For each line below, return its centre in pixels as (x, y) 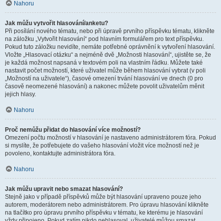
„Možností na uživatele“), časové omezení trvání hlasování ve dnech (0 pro (104, 78)
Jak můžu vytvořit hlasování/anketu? (56, 23)
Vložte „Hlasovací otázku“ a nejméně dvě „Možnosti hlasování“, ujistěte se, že (108, 55)
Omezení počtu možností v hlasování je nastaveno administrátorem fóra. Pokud (110, 138)
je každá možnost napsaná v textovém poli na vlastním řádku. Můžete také (104, 63)
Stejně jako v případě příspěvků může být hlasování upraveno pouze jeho (103, 197)
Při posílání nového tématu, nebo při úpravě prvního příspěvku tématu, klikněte (110, 31)
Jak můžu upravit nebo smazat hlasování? (64, 189)
